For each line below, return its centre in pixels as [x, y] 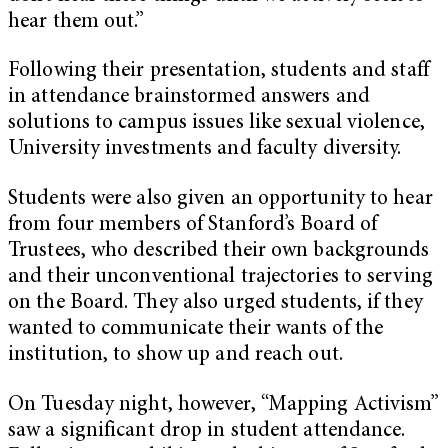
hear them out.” [79, 22]
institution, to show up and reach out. [175, 355]
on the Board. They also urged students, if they [215, 303]
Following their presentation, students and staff [218, 72]
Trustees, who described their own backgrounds [219, 251]
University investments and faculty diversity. [205, 150]
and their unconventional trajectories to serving [220, 277]
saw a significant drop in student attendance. [207, 431]
